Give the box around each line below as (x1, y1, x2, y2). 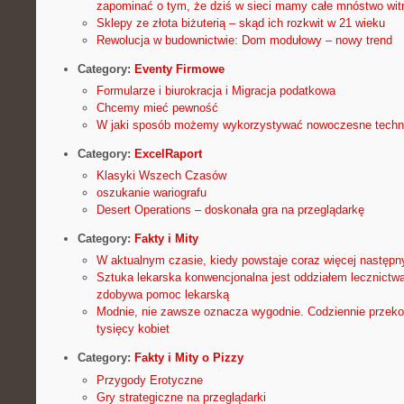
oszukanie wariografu (96, 186, 207, 200)
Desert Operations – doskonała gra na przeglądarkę (96, 203, 364, 217)
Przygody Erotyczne (96, 372, 203, 387)
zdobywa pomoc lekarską (96, 288, 229, 302)
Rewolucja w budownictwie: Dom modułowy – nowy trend (96, 32, 392, 47)
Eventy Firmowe (133, 61, 225, 76)
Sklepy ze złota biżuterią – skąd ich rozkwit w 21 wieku (96, 15, 385, 30)
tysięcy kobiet (96, 322, 170, 336)
